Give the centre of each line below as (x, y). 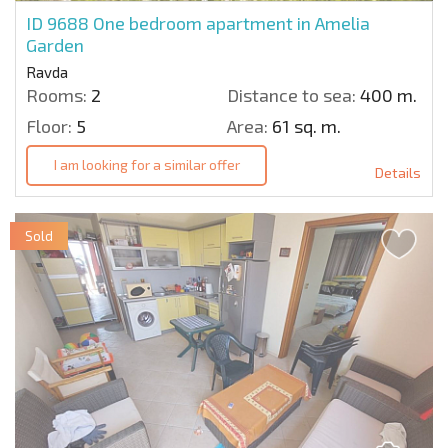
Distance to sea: (291, 94)
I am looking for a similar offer (146, 165)
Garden (55, 44)
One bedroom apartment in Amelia (231, 22)
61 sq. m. (304, 125)
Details (398, 172)
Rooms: (56, 94)
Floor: (49, 125)
